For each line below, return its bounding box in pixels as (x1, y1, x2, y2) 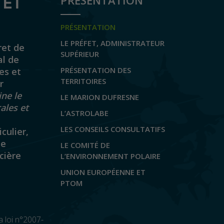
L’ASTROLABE (60, 108, 108, 118)
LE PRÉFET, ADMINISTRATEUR (60, 38, 164, 48)
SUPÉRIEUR (60, 49, 99, 59)
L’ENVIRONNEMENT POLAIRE (60, 151, 160, 161)
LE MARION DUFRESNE (60, 92, 139, 102)
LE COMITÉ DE (60, 140, 110, 150)
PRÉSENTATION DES (60, 65, 131, 75)
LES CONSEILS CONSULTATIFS (60, 124, 165, 134)
